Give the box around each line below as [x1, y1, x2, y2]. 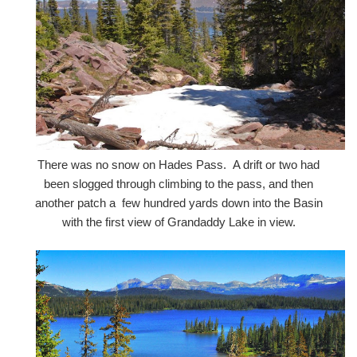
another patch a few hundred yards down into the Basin [34, 196, 323, 210]
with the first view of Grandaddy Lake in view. [61, 215, 296, 229]
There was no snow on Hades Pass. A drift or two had [37, 158, 320, 172]
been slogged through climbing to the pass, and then [44, 177, 313, 191]
